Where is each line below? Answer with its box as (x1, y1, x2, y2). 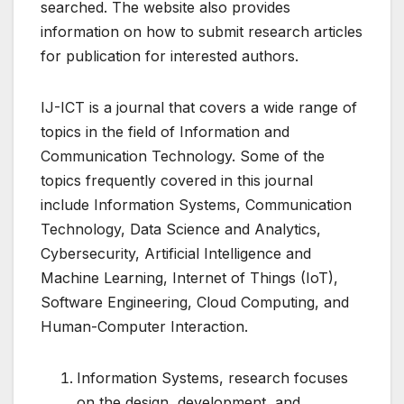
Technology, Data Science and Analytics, (41, 219, 321, 238)
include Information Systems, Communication (41, 195, 352, 214)
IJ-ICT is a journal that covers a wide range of (41, 97, 357, 116)
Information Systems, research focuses (77, 368, 348, 387)
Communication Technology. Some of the (41, 146, 325, 165)
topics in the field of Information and (41, 122, 289, 141)
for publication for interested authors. (41, 46, 298, 65)
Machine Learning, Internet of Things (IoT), (41, 268, 338, 287)
